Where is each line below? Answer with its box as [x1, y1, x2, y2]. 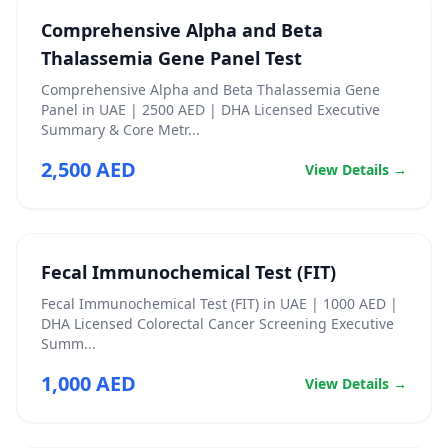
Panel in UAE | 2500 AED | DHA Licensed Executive [41, 100, 380, 119]
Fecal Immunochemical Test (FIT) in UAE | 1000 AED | [41, 294, 398, 313]
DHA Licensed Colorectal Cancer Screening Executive [41, 314, 394, 333]
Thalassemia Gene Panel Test [41, 46, 302, 70]
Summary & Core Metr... [41, 120, 200, 139]
